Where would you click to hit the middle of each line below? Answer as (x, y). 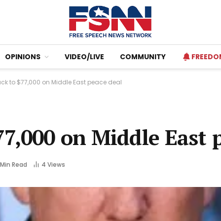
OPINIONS (23, 57)
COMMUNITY (143, 57)
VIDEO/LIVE (84, 57)
